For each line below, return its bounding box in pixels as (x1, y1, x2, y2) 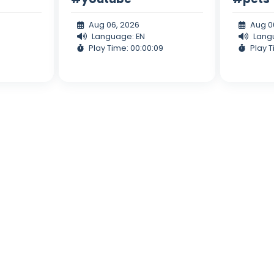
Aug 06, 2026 (88, 19, 139, 30)
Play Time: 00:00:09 (88, 42, 163, 53)
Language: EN (91, 31, 145, 42)
